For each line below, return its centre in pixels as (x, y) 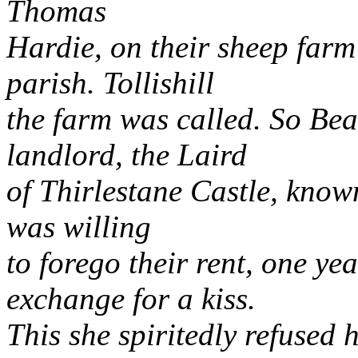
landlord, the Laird (127, 155)
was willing (79, 227)
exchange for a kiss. (131, 298)
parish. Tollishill (110, 83)
